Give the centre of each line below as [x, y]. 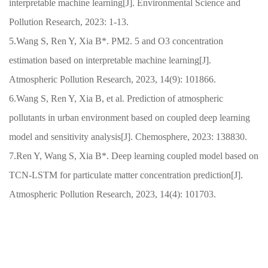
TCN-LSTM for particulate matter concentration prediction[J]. [126, 175]
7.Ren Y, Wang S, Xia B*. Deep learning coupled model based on [134, 156]
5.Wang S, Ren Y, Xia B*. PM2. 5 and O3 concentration [116, 41]
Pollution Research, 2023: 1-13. [69, 22]
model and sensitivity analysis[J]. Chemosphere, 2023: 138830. [128, 136]
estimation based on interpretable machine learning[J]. [110, 60]
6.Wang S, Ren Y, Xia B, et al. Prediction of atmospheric [116, 98]
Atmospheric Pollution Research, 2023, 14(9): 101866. [112, 79]
